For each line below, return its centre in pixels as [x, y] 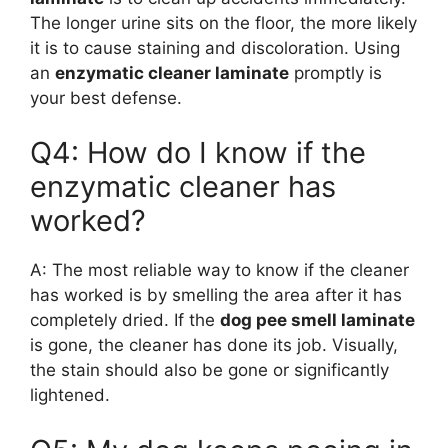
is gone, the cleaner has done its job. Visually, [214, 345]
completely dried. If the [125, 320]
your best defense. [106, 97]
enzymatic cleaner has [183, 187]
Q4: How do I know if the [198, 153]
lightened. [70, 395]
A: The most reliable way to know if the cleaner [219, 270]
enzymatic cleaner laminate [172, 72]
